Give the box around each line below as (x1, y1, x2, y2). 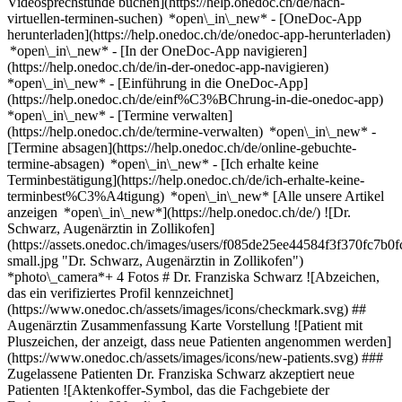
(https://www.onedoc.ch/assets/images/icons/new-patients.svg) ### (7, 350, 383, 365)
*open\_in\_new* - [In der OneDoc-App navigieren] (7, 43, 307, 58)
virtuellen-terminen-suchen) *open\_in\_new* (7, 11, 271, 26)
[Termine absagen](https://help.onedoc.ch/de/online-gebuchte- (7, 140, 356, 155)
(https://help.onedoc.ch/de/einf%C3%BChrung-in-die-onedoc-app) (7, 92, 389, 107)
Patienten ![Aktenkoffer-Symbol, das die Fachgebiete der (7, 382, 329, 398)
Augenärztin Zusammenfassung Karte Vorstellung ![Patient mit (7, 318, 363, 333)
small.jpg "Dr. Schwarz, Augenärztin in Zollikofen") (7, 253, 303, 268)
